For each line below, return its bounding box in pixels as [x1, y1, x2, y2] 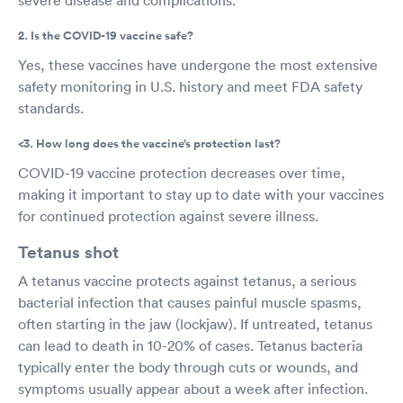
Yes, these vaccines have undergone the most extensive [18, 55, 378, 74]
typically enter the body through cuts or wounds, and [18, 357, 358, 376]
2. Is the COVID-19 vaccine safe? [18, 27, 193, 44]
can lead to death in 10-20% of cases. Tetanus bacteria [18, 336, 363, 354]
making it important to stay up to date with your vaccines [18, 184, 384, 203]
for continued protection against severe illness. [18, 206, 318, 225]
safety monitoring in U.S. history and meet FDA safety [18, 76, 363, 95]
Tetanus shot [18, 239, 119, 264]
